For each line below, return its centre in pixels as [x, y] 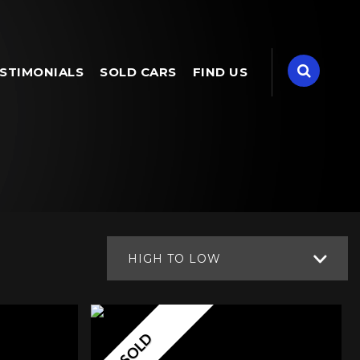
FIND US [220, 72]
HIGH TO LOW [174, 259]
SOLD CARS [138, 72]
